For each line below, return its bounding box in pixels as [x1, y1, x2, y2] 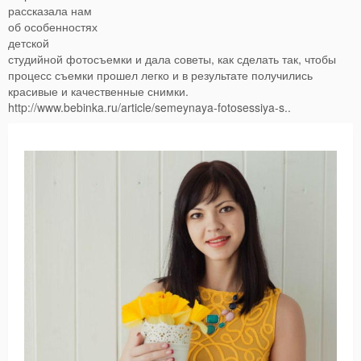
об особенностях [8, 19, 98, 35]
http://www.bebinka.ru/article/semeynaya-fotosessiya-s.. [8, 99, 291, 116]
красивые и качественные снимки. [8, 83, 189, 100]
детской [8, 35, 49, 52]
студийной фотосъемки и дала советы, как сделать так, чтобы [8, 51, 336, 68]
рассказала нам [8, 2, 92, 19]
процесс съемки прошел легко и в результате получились [8, 67, 313, 84]
